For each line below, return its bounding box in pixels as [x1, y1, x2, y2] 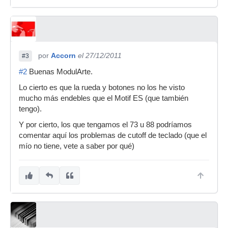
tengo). [19, 105, 42, 113]
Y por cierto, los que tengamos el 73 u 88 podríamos [19, 121, 192, 129]
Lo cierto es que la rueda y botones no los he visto [19, 83, 185, 92]
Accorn [51, 51, 76, 60]
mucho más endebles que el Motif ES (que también [19, 94, 188, 102]
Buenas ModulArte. [27, 68, 93, 76]
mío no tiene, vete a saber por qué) [19, 142, 134, 150]
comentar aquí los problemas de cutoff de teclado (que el [19, 131, 207, 139]
